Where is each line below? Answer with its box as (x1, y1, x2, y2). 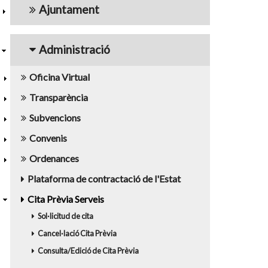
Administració (39, 42, 110, 56)
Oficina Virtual (29, 71, 90, 83)
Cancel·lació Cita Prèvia (38, 228, 117, 238)
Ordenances (29, 152, 79, 164)
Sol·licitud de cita (38, 211, 93, 221)
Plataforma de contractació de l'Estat (28, 172, 181, 184)
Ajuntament (39, 2, 99, 16)
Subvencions (29, 111, 81, 123)
